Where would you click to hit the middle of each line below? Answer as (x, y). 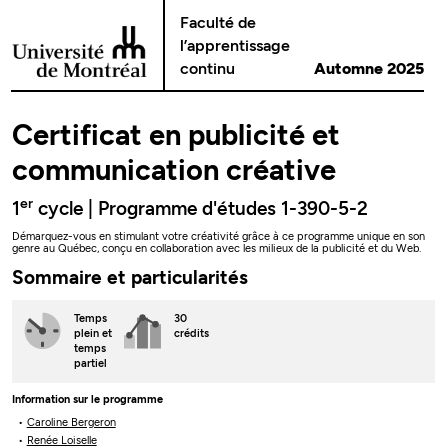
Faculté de (218, 22)
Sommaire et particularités (130, 277)
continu (208, 68)
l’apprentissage (235, 45)
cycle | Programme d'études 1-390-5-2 (201, 208)
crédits (191, 334)
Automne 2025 (369, 68)
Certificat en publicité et (176, 134)
